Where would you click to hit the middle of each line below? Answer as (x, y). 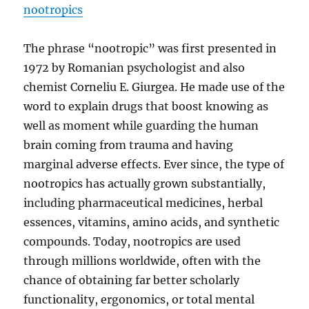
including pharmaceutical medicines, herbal (143, 203)
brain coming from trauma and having (129, 145)
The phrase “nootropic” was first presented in (150, 48)
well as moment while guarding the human (141, 126)
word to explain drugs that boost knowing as (146, 106)
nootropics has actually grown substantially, (145, 183)
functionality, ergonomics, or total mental (139, 299)
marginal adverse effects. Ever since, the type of (154, 164)
